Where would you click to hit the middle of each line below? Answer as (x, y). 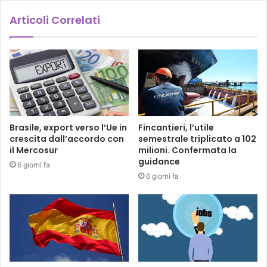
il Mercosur (34, 150)
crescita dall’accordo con (67, 139)
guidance (159, 162)
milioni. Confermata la (187, 150)
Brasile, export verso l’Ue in (68, 128)
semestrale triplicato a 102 (197, 139)
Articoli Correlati (55, 20)
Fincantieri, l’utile (176, 128)
